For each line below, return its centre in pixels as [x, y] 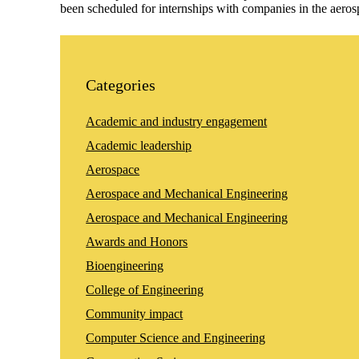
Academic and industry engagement [177, 121]
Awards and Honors [137, 241]
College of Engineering [145, 289]
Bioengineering [125, 265]
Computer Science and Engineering [176, 337]
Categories [121, 85]
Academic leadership [139, 145]
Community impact [135, 313]
